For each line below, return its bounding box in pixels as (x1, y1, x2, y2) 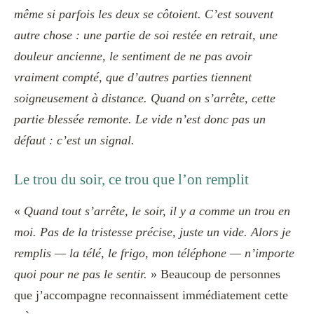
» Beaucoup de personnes (147, 267, 280, 282)
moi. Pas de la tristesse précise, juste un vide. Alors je (14, 225, 291, 240)
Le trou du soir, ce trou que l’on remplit (14, 171, 249, 189)
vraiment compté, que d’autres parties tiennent (14, 70, 252, 85)
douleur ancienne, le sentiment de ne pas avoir (14, 49, 252, 64)
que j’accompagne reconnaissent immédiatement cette (14, 288, 288, 303)
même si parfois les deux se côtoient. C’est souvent (14, 7, 273, 22)
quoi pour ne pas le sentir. (14, 267, 147, 282)
